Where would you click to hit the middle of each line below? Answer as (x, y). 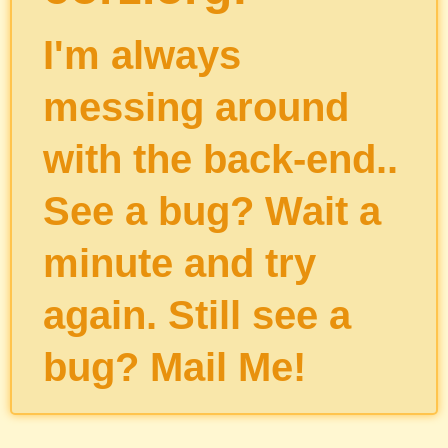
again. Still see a (196, 315)
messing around (195, 107)
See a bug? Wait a (211, 211)
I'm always (141, 55)
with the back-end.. (220, 159)
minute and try (179, 263)
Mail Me (221, 367)
